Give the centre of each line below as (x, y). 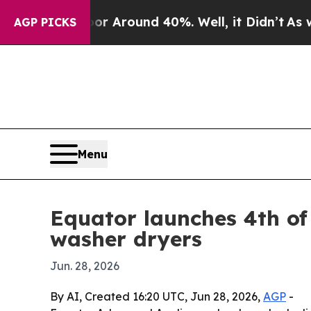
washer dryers (126, 239)
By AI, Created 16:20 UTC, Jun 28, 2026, (157, 297)
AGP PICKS (45, 22)
